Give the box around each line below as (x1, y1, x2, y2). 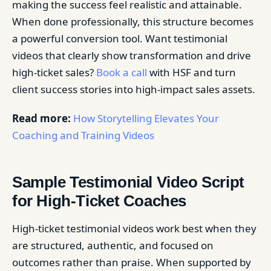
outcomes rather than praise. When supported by (12, 255, 251, 269)
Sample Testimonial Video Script (12, 172, 244, 191)
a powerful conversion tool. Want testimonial (12, 31, 227, 45)
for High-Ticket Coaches (12, 191, 187, 210)
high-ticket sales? (12, 65, 96, 79)
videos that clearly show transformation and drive (12, 48, 251, 62)
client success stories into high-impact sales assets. (12, 82, 255, 96)
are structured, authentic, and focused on (12, 238, 214, 252)
